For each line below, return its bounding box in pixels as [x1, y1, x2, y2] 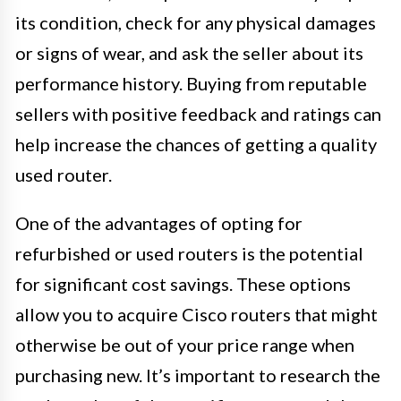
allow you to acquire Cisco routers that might [15, 303, 378, 325]
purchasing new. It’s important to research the [15, 363, 380, 386]
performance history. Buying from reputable [15, 72, 367, 94]
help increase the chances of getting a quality [15, 132, 377, 155]
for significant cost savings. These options [15, 272, 351, 294]
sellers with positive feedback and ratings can [15, 102, 381, 124]
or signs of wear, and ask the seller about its [15, 41, 363, 64]
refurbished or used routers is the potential [15, 242, 363, 264]
